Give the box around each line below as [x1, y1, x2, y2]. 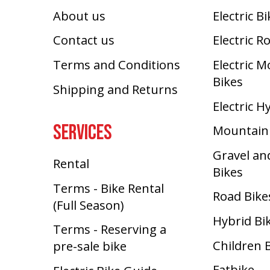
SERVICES [53, 120, 113, 146]
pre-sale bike [53, 237, 127, 255]
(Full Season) [53, 196, 124, 213]
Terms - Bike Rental [53, 179, 165, 196]
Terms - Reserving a [53, 221, 167, 238]
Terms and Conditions [53, 55, 181, 73]
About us [53, 7, 106, 24]
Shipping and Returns [53, 80, 178, 98]
